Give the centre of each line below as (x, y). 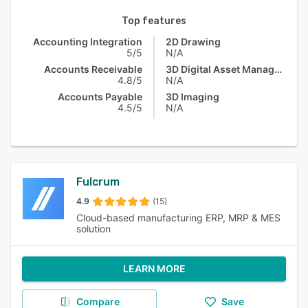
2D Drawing (193, 42)
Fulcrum (98, 182)
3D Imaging (192, 97)
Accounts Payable (100, 97)
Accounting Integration (88, 42)
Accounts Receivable (93, 69)
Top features (154, 21)
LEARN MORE (154, 268)
